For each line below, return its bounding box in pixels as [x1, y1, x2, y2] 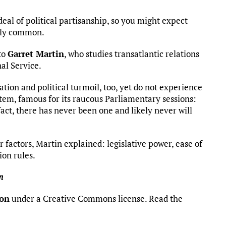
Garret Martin [8, 47, 64, 60]
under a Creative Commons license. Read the [10, 192, 183, 204]
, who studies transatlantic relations [64, 47, 199, 60]
